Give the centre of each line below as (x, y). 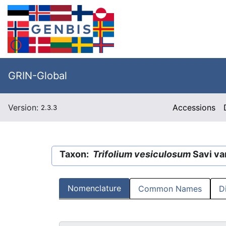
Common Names (170, 189)
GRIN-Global (38, 76)
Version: (24, 107)
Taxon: (76, 154)
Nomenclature (94, 188)
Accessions (194, 107)
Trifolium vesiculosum (142, 154)
